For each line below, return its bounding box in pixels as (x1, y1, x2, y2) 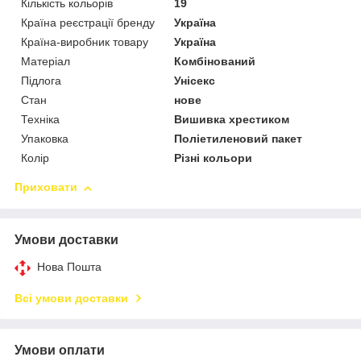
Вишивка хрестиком (174, 113, 290, 127)
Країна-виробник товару (21, 35, 148, 49)
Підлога (21, 74, 61, 88)
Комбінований (174, 55, 256, 68)
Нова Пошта (37, 260, 102, 274)
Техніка (21, 113, 60, 127)
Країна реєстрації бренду (21, 16, 155, 30)
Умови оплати (15, 343, 105, 358)
